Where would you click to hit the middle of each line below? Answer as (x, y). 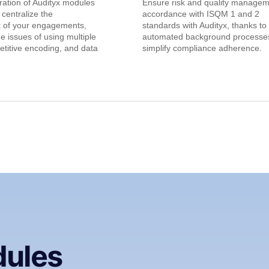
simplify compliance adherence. (202, 48)
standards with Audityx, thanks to (204, 26)
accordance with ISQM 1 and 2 (201, 14)
